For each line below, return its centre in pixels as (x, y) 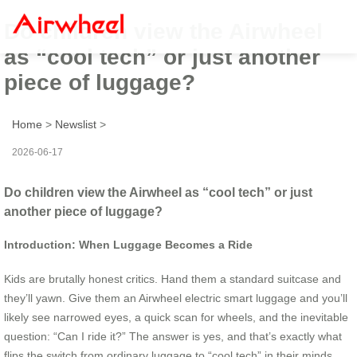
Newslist (76, 124)
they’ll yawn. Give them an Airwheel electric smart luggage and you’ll (176, 298)
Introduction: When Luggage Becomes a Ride (128, 245)
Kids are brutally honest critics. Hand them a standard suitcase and (173, 279)
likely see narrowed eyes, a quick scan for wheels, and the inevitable (176, 317)
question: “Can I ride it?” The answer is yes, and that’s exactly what (173, 336)
